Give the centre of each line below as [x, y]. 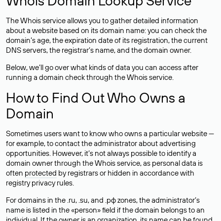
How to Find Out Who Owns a [96, 97]
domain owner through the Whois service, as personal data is [104, 163]
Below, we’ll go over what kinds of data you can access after [102, 67]
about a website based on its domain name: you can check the [106, 30]
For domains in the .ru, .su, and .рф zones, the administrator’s [103, 200]
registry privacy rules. [40, 183]
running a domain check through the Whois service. [90, 77]
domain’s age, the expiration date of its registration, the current [107, 40]
